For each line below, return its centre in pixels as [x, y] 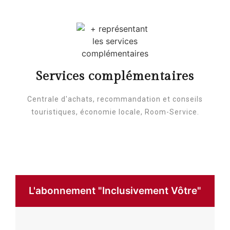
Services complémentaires [115, 76]
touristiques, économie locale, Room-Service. [115, 112]
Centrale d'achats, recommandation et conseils [115, 99]
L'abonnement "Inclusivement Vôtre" [115, 190]
